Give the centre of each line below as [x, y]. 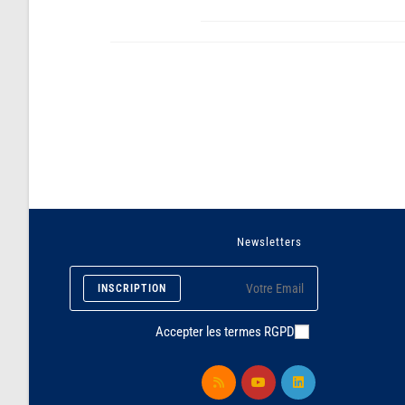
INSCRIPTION [132, 288]
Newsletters [269, 242]
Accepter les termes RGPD [225, 332]
